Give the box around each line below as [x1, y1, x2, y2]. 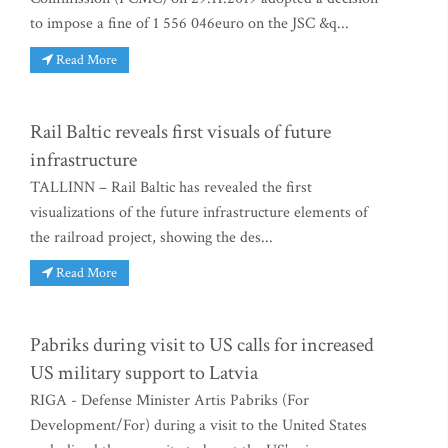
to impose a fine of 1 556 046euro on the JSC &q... [30, 13, 349, 34]
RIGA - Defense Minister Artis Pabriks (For [30, 390, 309, 412]
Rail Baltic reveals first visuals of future [30, 118, 331, 145]
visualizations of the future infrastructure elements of [30, 201, 368, 223]
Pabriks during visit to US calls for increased [30, 332, 374, 359]
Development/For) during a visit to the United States [30, 415, 367, 437]
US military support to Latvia [30, 360, 258, 387]
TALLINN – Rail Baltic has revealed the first [30, 176, 312, 198]
